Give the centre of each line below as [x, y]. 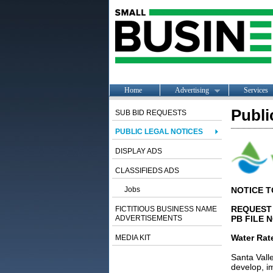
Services [256, 90]
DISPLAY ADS [138, 151]
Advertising [192, 90]
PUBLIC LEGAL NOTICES [159, 132]
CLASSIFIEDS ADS [147, 171]
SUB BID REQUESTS [151, 113]
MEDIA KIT [133, 238]
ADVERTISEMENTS [148, 218]
